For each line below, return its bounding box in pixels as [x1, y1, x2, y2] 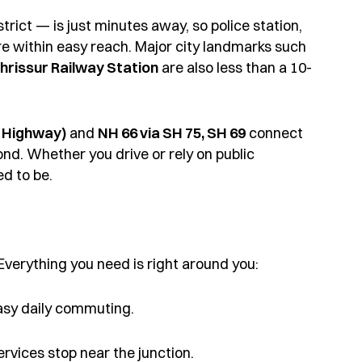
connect [246, 123, 303, 142]
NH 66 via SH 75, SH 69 [98, 123, 246, 142]
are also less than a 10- [158, 57, 312, 77]
